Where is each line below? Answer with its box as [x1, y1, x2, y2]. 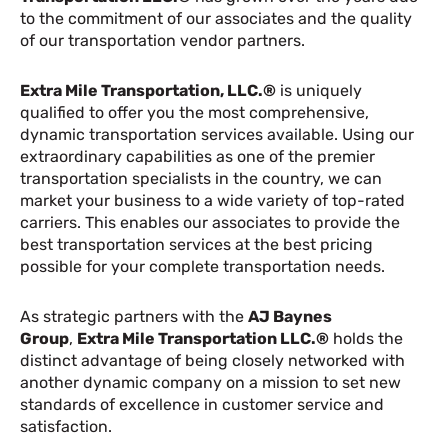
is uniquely [276, 81, 362, 100]
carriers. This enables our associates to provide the [20, 213, 400, 232]
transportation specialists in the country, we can [20, 169, 382, 188]
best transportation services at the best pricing [20, 235, 373, 254]
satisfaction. [20, 417, 112, 436]
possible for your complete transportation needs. [20, 257, 385, 276]
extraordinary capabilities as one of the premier [20, 147, 375, 166]
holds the [329, 329, 403, 348]
